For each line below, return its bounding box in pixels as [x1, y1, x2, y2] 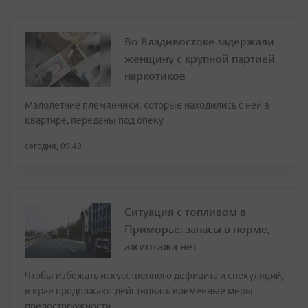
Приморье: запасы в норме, [124, 221, 270, 236]
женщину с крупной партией [124, 51, 275, 66]
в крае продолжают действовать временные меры [25, 285, 253, 297]
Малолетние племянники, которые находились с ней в [25, 100, 269, 111]
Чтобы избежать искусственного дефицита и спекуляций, [25, 270, 283, 282]
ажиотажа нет [124, 239, 197, 254]
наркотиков [124, 68, 186, 83]
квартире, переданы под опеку [25, 115, 164, 126]
